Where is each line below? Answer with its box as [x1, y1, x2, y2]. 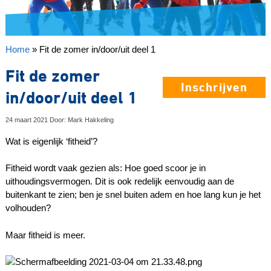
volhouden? [5, 203, 51, 214]
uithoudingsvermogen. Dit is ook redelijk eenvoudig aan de [5, 176, 234, 187]
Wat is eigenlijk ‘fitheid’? [5, 135, 97, 146]
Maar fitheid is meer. [5, 229, 85, 240]
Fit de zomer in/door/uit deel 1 [39, 44, 155, 55]
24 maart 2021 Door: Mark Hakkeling [5, 116, 114, 124]
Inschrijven [181, 80, 248, 95]
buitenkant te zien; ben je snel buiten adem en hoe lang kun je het [5, 189, 261, 200]
